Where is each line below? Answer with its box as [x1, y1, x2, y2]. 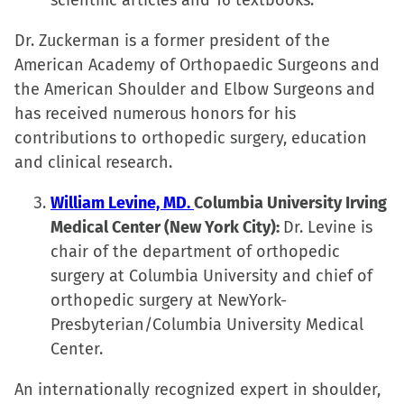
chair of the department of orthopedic [50, 242, 340, 262]
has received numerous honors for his [14, 104, 296, 124]
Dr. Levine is [283, 217, 372, 237]
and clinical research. [14, 152, 172, 172]
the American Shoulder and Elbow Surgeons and [14, 79, 375, 99]
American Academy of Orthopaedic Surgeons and [14, 55, 380, 75]
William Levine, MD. [50, 193, 194, 213]
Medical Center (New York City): [50, 217, 283, 237]
